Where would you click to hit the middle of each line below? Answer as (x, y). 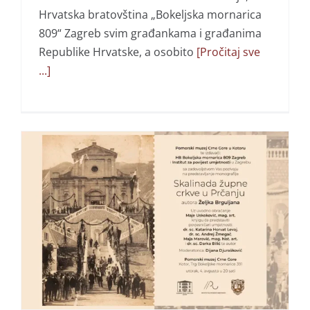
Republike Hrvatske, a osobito (116, 52)
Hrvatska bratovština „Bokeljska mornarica (150, 14)
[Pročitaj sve (227, 52)
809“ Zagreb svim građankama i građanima (150, 33)
